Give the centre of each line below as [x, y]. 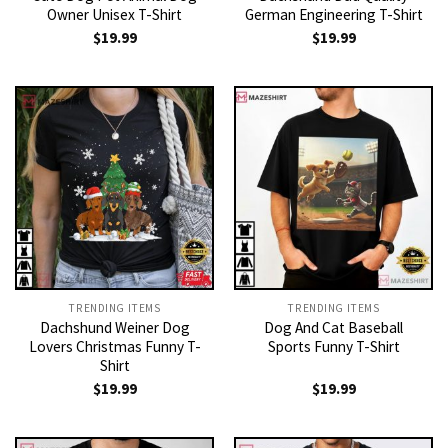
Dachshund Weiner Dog [114, 327]
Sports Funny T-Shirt [333, 346]
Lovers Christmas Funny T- [114, 346]
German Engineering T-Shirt [333, 14]
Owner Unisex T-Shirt [114, 14]
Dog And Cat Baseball [333, 327]
